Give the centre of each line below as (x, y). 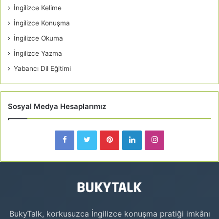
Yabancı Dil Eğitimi (42, 69)
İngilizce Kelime (38, 8)
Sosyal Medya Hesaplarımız (57, 107)
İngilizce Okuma (38, 38)
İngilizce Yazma (38, 54)
